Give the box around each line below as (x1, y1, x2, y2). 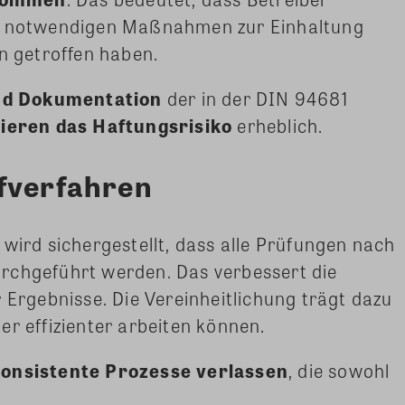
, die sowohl (288, 357, 391, 384)
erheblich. (232, 112, 324, 139)
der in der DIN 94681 (162, 85, 348, 112)
